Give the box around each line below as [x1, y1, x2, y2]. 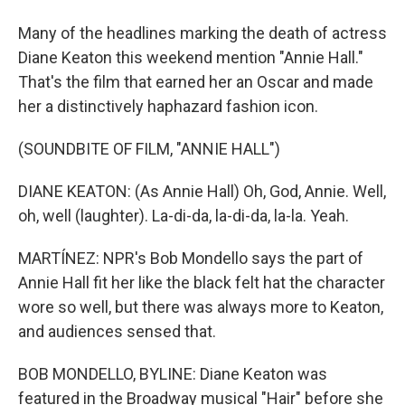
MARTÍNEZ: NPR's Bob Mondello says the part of [18, 249, 363, 268]
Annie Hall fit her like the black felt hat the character [18, 273, 385, 292]
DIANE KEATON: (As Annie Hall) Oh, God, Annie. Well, [18, 182, 386, 201]
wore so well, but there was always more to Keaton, [18, 297, 383, 316]
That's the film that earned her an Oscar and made [18, 72, 373, 91]
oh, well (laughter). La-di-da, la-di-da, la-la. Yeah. [18, 206, 349, 225]
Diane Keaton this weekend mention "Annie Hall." [18, 48, 363, 67]
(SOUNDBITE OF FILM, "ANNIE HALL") [18, 139, 280, 158]
